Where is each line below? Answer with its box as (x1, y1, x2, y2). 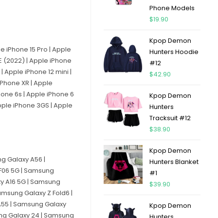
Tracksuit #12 (149, 113, 191, 123)
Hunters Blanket (149, 157, 199, 166)
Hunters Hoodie (149, 47, 199, 56)
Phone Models (149, 3, 195, 13)
